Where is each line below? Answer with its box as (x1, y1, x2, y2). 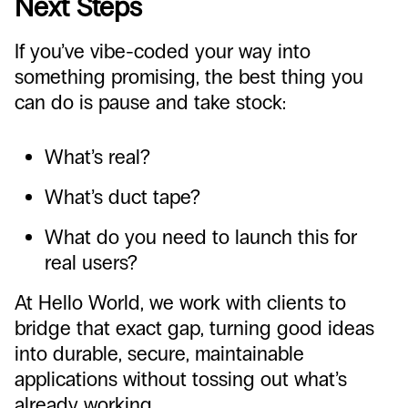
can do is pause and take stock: (15, 90, 286, 115)
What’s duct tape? (45, 185, 200, 209)
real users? (45, 250, 138, 275)
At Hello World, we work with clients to (15, 291, 346, 315)
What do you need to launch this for (45, 225, 357, 250)
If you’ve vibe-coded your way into (15, 39, 311, 64)
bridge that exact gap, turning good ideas (15, 316, 374, 341)
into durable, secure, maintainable (15, 342, 304, 366)
